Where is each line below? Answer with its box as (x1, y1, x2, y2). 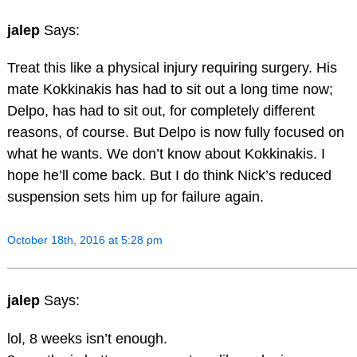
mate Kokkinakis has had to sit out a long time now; (6, 81, 333, 98)
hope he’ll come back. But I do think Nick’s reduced (6, 167, 331, 184)
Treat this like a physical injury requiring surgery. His (6, 60, 337, 76)
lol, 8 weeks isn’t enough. (6, 330, 167, 347)
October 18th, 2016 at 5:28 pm (6, 233, 163, 247)
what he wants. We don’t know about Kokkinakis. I (6, 146, 325, 163)
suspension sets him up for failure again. (6, 189, 264, 206)
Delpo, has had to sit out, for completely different (6, 103, 315, 120)
